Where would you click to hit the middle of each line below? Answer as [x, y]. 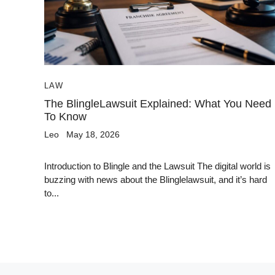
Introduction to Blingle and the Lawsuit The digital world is [157, 166]
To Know [65, 117]
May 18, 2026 [93, 135]
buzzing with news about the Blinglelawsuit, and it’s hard [156, 180]
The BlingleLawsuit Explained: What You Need [158, 104]
